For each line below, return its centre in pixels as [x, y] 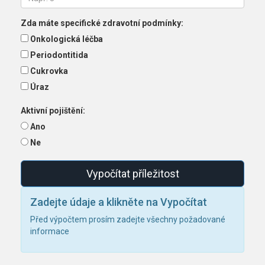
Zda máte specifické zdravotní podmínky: [102, 23]
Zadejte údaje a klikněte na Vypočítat [119, 202]
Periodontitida [59, 55]
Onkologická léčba [67, 39]
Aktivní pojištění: [53, 111]
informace [50, 232]
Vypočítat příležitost [132, 174]
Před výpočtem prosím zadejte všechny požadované [128, 220]
